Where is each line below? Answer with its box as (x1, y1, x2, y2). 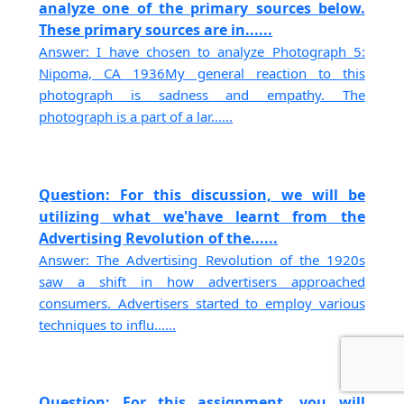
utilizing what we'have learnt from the (39, 206, 365, 226)
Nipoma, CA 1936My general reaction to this (39, 64, 365, 83)
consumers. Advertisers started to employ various (39, 293, 365, 312)
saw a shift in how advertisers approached (39, 271, 365, 290)
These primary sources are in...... (39, 20, 273, 41)
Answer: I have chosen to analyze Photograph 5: (39, 42, 365, 61)
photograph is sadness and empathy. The (39, 86, 365, 105)
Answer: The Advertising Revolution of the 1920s (39, 250, 365, 269)
